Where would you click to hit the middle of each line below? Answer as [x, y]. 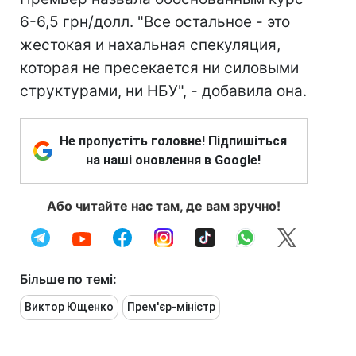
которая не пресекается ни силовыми [159, 68]
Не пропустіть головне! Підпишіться [173, 141]
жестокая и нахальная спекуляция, [150, 45]
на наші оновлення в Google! [173, 160]
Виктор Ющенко [69, 307]
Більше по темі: [68, 279]
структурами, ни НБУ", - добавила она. [163, 91]
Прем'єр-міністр [171, 307]
